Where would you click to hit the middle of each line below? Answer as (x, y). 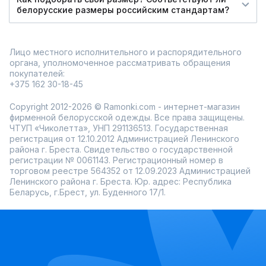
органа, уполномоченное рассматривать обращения (120, 63)
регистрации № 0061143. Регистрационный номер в (116, 160)
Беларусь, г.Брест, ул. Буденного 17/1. (88, 192)
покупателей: (37, 74)
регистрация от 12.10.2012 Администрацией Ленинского (124, 139)
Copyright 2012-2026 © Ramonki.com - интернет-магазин (125, 107)
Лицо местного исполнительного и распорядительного (126, 52)
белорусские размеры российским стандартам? (123, 10)
